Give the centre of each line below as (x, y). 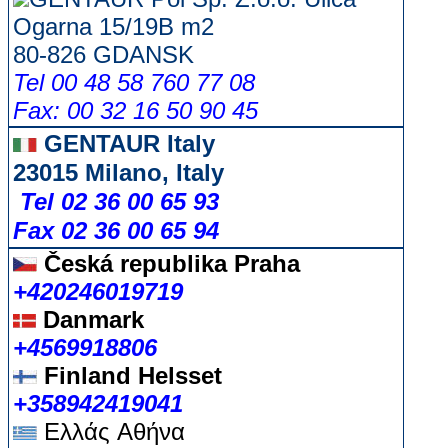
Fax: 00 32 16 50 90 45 (135, 110)
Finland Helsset (129, 375)
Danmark (90, 319)
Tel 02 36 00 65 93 (119, 201)
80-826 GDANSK (103, 54)
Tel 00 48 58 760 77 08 (134, 82)
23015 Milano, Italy (118, 172)
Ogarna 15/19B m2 (113, 26)
